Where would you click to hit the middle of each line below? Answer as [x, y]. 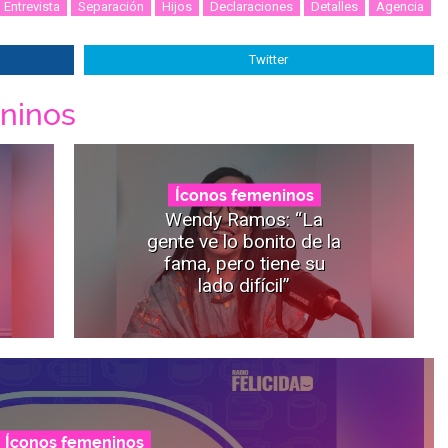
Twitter [268, 59]
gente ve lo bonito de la [244, 241]
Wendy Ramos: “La [244, 219]
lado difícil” [244, 285]
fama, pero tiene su [244, 263]
